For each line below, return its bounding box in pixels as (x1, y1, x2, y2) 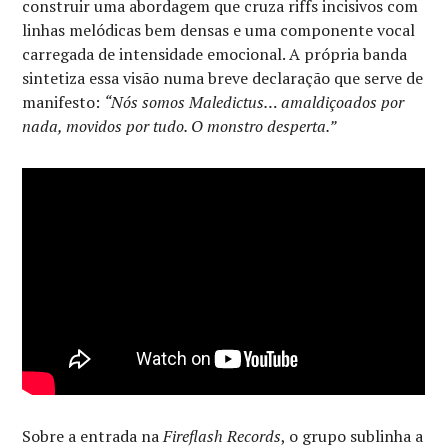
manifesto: (22, 90, 105, 113)
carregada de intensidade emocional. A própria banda (22, 42, 408, 65)
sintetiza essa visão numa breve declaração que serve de (22, 66, 424, 89)
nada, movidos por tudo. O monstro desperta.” (22, 114, 337, 137)
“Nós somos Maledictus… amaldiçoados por (104, 90, 405, 113)
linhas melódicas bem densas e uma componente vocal (22, 18, 416, 41)
